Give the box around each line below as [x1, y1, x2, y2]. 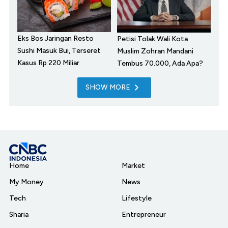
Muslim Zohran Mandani [117, 46, 193, 55]
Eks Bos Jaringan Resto [17, 34, 94, 43]
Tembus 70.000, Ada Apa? [117, 59, 203, 68]
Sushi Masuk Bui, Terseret [17, 46, 101, 55]
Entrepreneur [122, 210, 166, 219]
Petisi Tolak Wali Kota [117, 34, 188, 43]
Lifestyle [122, 193, 152, 203]
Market [122, 161, 145, 170]
